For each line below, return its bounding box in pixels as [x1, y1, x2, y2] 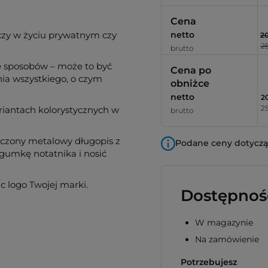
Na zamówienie [195, 234, 259, 245]
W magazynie [195, 217, 253, 228]
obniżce [170, 78, 209, 89]
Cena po [170, 65, 211, 76]
